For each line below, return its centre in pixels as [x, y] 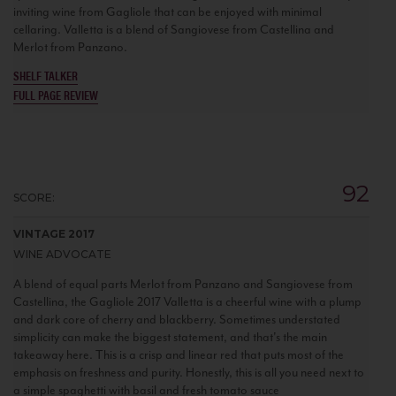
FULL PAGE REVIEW [56, 94]
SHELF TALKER [46, 75]
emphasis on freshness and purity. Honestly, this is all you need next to [189, 372]
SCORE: [34, 197]
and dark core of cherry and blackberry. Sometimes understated [177, 319]
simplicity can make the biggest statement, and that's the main [170, 337]
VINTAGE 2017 [54, 233]
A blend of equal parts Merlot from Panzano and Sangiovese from [183, 284]
